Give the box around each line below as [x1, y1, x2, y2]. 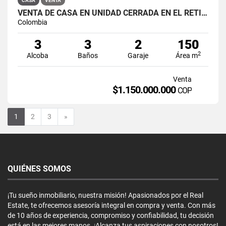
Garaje [128, 51, 149, 60]
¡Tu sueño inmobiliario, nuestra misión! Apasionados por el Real [8, 191, 203, 199]
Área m [176, 51, 198, 60]
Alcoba [27, 51, 49, 60]
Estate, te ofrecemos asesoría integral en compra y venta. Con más [8, 201, 215, 209]
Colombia [18, 18, 47, 26]
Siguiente [67, 111, 96, 120]
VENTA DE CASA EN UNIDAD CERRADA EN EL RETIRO [201, 8, 207, 18]
